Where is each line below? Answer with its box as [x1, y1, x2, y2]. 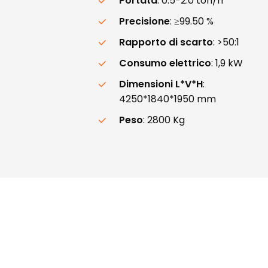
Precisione [119, 14, 170, 28]
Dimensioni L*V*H [119, 77, 203, 91]
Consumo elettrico [119, 56, 212, 70]
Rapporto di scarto [119, 35, 214, 49]
